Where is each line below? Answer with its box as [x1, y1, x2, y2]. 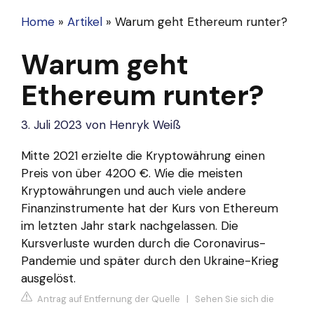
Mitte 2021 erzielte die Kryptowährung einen [21, 147, 265, 163]
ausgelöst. [21, 270, 76, 286]
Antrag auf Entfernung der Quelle [35, 293, 180, 306]
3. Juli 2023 [21, 117, 82, 133]
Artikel [67, 14, 102, 30]
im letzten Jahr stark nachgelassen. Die [21, 217, 238, 233]
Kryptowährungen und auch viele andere [21, 182, 246, 198]
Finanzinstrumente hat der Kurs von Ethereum [21, 200, 278, 216]
